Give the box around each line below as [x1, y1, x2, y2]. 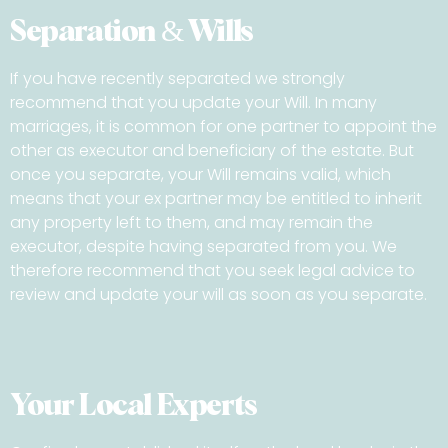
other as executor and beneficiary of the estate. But [10, 139, 414, 163]
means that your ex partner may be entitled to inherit [10, 187, 422, 211]
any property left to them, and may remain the [10, 211, 373, 235]
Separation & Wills [10, 17, 253, 48]
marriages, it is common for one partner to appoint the [10, 115, 437, 139]
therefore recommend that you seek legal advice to [10, 259, 415, 283]
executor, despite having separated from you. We [10, 235, 397, 259]
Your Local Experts [10, 391, 257, 422]
